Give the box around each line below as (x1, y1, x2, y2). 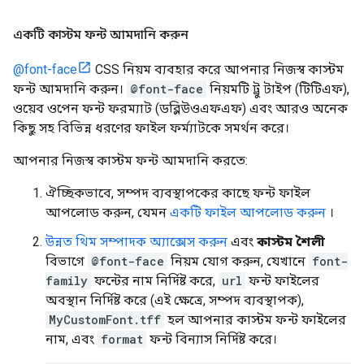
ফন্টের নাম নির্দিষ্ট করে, (91, 272, 219, 288)
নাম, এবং (45, 331, 97, 347)
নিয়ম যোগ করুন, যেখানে (167, 253, 309, 269)
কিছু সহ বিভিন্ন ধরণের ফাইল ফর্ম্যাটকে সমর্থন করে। (13, 119, 289, 136)
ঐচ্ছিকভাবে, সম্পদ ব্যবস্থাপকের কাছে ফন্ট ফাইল (45, 184, 310, 201)
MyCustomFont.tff (49, 311, 161, 327)
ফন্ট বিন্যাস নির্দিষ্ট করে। (146, 331, 277, 347)
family (45, 272, 88, 288)
